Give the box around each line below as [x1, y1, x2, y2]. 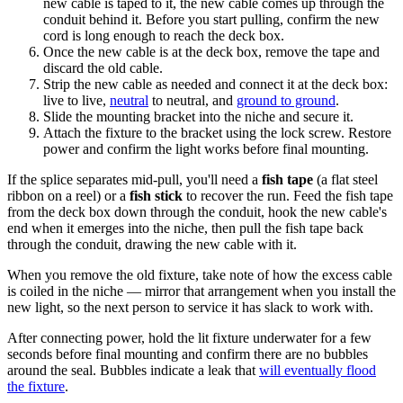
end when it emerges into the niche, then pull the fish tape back [7, 219, 363, 236]
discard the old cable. [43, 59, 163, 76]
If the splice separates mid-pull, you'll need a [7, 171, 262, 187]
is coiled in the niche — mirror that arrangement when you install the [7, 282, 396, 299]
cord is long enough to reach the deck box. [43, 27, 284, 43]
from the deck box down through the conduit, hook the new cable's [7, 203, 387, 219]
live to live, [43, 92, 110, 108]
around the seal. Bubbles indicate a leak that [7, 362, 259, 378]
